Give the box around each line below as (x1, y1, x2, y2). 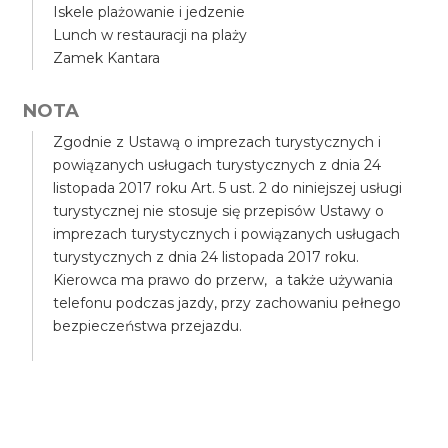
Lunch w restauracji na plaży (53, 26, 248, 44)
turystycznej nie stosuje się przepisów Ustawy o (53, 202, 385, 220)
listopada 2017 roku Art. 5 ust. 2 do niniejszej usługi (53, 179, 403, 197)
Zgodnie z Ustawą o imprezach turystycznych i (53, 133, 382, 151)
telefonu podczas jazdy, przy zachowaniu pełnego (53, 294, 402, 312)
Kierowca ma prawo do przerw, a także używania (53, 271, 394, 289)
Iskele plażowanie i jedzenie (53, 3, 246, 21)
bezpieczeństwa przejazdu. (53, 317, 243, 335)
